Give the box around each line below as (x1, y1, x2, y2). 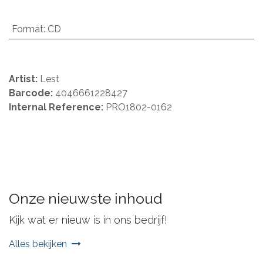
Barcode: (9, 87, 55, 99)
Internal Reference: (9, 101, 106, 113)
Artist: (9, 73, 40, 85)
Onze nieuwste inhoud (9, 189, 163, 207)
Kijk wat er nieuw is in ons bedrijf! (9, 213, 167, 226)
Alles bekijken (9, 238, 67, 249)
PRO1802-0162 (106, 101, 172, 113)
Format (11, 23, 43, 35)
